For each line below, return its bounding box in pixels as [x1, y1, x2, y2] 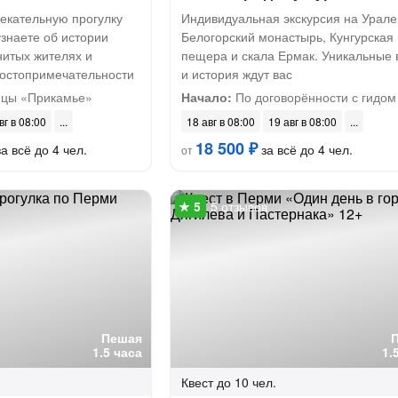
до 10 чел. [216, 373, 276, 391]
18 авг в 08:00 [186, 114, 255, 129]
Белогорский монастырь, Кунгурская [180, 28, 394, 45]
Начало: [180, 88, 232, 106]
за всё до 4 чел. [257, 140, 353, 158]
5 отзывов [210, 197, 267, 215]
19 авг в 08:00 [267, 114, 337, 129]
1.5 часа [92, 343, 142, 361]
